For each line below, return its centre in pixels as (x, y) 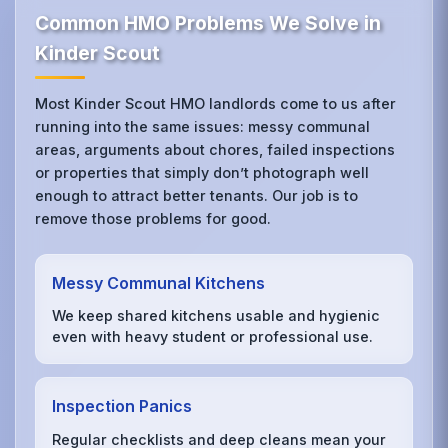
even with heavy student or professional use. (213, 337)
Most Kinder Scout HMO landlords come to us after (216, 103)
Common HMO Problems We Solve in (208, 22)
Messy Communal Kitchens (159, 282)
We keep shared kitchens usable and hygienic (216, 316)
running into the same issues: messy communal (203, 126)
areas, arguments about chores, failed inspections (215, 149)
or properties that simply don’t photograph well (202, 172)
